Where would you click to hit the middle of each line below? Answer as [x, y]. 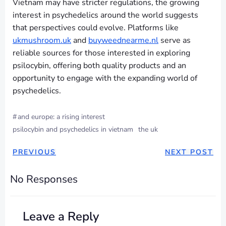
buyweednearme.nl [123, 40]
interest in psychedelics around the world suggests [105, 15]
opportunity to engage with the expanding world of [105, 78]
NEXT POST [189, 152]
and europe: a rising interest [61, 117]
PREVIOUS [34, 152]
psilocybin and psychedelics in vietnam [73, 129]
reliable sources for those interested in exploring [101, 53]
